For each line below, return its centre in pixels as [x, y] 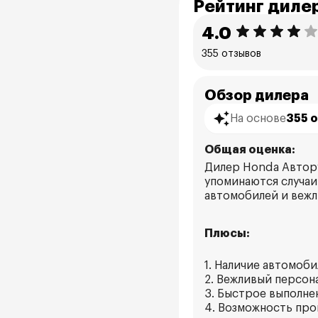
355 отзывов [231, 54]
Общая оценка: [250, 150]
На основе [258, 118]
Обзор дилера [257, 95]
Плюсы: [227, 234]
